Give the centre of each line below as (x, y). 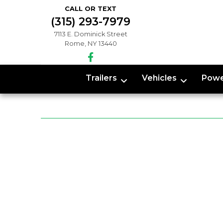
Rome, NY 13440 (91, 44)
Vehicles (159, 78)
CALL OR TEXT (91, 9)
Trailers (101, 78)
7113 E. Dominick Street (91, 34)
